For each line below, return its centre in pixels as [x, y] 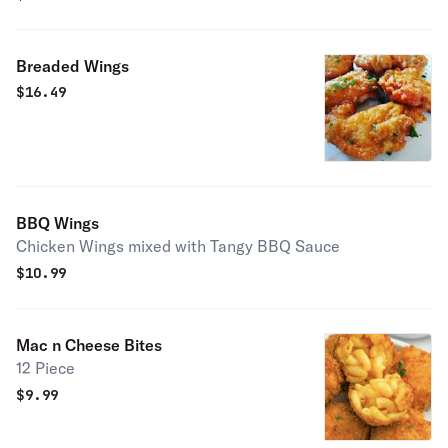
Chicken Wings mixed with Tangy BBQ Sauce [178, 246]
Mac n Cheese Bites [89, 345]
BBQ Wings [57, 223]
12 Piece [45, 368]
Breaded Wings [72, 66]
